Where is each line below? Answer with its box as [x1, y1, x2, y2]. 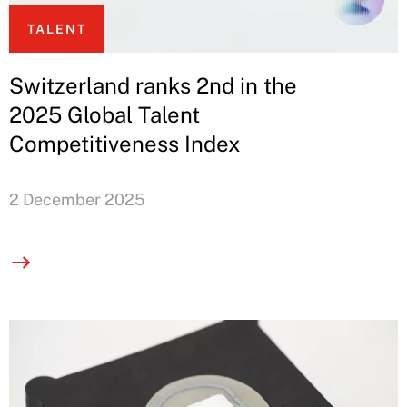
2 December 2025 [9, 190, 145, 210]
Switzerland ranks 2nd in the [9, 73, 297, 99]
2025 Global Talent [9, 102, 200, 128]
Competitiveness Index [9, 131, 241, 157]
